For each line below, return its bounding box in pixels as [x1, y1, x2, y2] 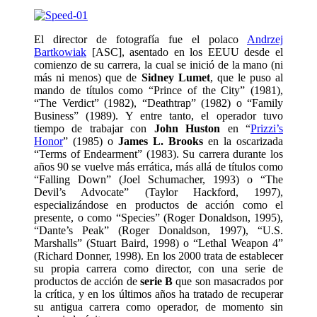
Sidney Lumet [141, 71, 210, 84]
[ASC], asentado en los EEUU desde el [86, 46, 283, 59]
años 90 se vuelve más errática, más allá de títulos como [34, 161, 283, 173]
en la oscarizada [203, 135, 283, 148]
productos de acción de [34, 275, 140, 288]
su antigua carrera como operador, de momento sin [34, 301, 283, 313]
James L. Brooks [118, 135, 203, 148]
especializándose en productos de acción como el [34, 199, 283, 212]
